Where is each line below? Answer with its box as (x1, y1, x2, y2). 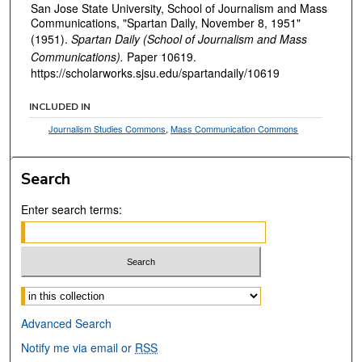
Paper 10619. (124, 48, 196, 65)
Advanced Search (21, 315, 112, 332)
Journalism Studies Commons (48, 121, 166, 135)
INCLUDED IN (29, 99, 91, 113)
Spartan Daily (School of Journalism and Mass (71, 31, 307, 48)
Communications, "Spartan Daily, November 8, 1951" (31, 15, 301, 32)
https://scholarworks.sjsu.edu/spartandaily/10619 (31, 65, 280, 82)
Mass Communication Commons (170, 121, 299, 135)
